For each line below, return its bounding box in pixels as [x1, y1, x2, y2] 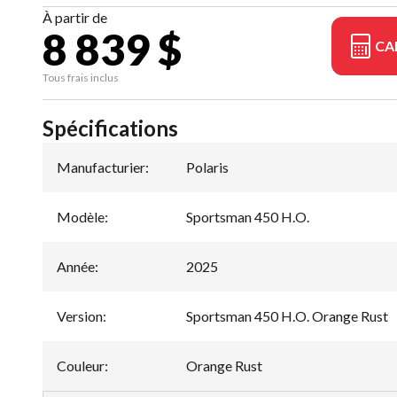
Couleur [57, 357, 105, 374]
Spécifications [43, 115, 178, 141]
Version [57, 307, 103, 324]
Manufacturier [57, 159, 145, 175]
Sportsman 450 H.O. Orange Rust [186, 307, 388, 324]
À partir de [43, 9, 107, 26]
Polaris [186, 159, 229, 175]
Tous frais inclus [43, 71, 119, 84]
